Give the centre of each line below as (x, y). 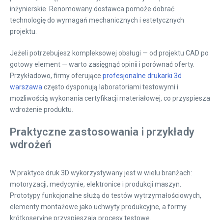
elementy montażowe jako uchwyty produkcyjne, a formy (98, 207)
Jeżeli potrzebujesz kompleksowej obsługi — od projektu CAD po (109, 53)
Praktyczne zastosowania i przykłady (102, 132)
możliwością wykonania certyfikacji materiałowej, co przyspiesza (110, 98)
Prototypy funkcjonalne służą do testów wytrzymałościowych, (106, 195)
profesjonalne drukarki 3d (142, 76)
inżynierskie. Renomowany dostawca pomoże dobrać (92, 9)
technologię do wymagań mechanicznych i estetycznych (97, 20)
